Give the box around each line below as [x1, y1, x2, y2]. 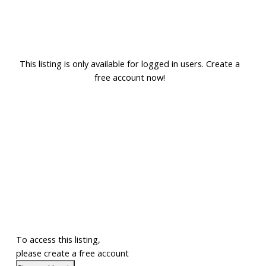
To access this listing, [15, 233, 100, 246]
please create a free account [15, 247, 129, 259]
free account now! [94, 71, 166, 84]
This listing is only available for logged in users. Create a [20, 58, 240, 70]
